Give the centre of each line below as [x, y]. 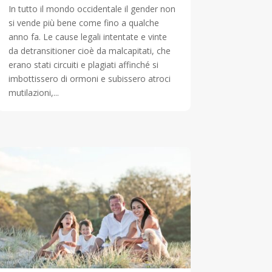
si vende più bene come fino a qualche [83, 23]
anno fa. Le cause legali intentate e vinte [87, 37]
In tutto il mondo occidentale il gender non [92, 9]
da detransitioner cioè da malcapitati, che [89, 51]
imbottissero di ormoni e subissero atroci [89, 79]
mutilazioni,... [33, 93]
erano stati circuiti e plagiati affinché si [83, 65]
